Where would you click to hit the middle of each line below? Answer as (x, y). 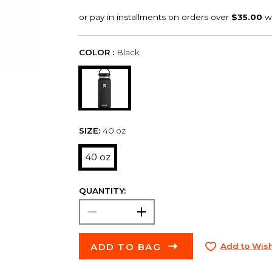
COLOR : (96, 52)
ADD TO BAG (126, 246)
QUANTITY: (102, 190)
